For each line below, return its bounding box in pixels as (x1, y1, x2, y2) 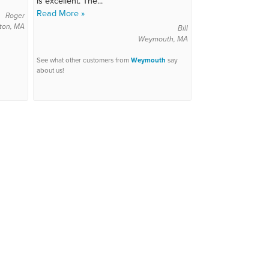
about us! (37, 65, 64, 76)
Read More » (37, 7, 85, 20)
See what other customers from (37, 55, 131, 65)
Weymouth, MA (138, 34, 188, 44)
